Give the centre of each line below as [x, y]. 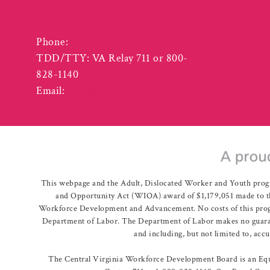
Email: [52, 91]
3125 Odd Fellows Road [89, 10]
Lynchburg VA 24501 [84, 26]
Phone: [54, 42]
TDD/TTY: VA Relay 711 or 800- [112, 58]
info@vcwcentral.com [117, 91]
